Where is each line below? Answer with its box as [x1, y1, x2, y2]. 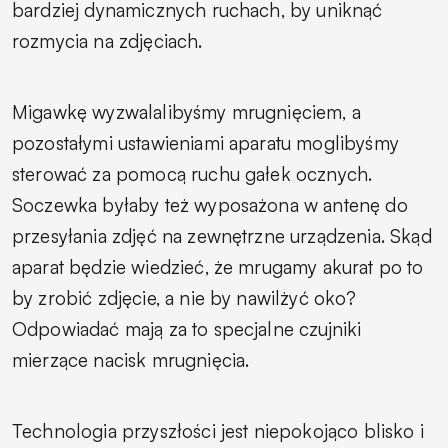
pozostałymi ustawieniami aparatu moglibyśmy [12, 130, 399, 155]
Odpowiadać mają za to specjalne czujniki [12, 316, 362, 341]
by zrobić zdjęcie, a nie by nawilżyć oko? [12, 285, 357, 310]
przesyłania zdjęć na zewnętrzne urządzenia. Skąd [12, 223, 432, 248]
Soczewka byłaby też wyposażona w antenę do [12, 192, 408, 217]
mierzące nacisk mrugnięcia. [12, 347, 250, 372]
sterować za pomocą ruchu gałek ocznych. [12, 161, 373, 186]
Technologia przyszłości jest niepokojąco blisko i [12, 418, 424, 443]
